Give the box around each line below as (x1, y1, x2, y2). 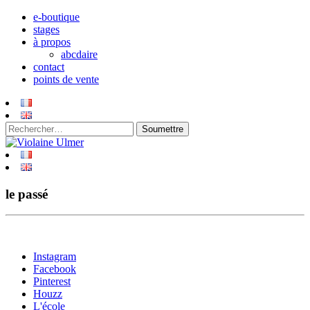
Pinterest (33, 275, 71, 288)
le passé (6, 186, 48, 201)
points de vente (33, 73, 99, 85)
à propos (33, 36, 71, 48)
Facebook (33, 263, 76, 275)
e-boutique (33, 11, 80, 23)
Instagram (33, 250, 76, 263)
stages (33, 24, 60, 35)
